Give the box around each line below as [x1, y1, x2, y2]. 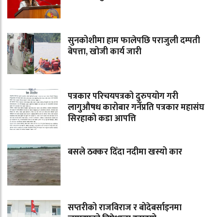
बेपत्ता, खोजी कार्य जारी [68, 45, 141, 60]
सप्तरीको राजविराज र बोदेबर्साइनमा [68, 201, 182, 216]
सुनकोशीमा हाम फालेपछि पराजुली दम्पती [68, 33, 200, 48]
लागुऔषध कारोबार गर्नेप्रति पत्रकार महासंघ [68, 100, 204, 115]
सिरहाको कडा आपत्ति [68, 111, 136, 126]
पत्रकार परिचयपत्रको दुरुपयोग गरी [68, 89, 178, 104]
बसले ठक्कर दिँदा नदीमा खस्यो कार [68, 145, 182, 160]
